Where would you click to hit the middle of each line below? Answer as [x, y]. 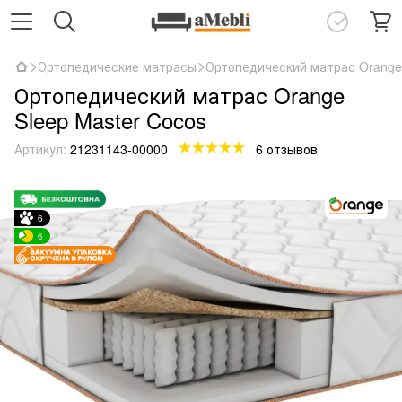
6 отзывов [287, 149]
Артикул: [40, 149]
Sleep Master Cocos [110, 120]
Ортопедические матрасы [117, 66]
